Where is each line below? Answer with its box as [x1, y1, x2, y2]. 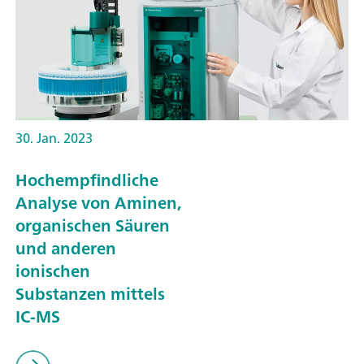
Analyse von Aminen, [15, 188, 181, 218]
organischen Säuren [15, 211, 170, 240]
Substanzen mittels [15, 279, 165, 309]
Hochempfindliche [15, 166, 158, 195]
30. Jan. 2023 [15, 126, 93, 149]
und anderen [15, 234, 116, 263]
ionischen [15, 257, 90, 286]
